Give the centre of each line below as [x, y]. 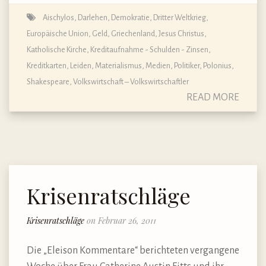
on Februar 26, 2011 [121, 221]
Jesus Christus [181, 33]
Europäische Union [58, 33]
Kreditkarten [47, 65]
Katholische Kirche [57, 49]
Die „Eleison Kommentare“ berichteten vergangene [133, 251]
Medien [158, 65]
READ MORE [213, 97]
